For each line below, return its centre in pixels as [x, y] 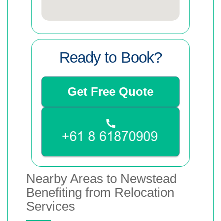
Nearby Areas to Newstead [101, 178]
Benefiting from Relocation [100, 192]
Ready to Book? [110, 57]
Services [51, 206]
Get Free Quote [110, 92]
